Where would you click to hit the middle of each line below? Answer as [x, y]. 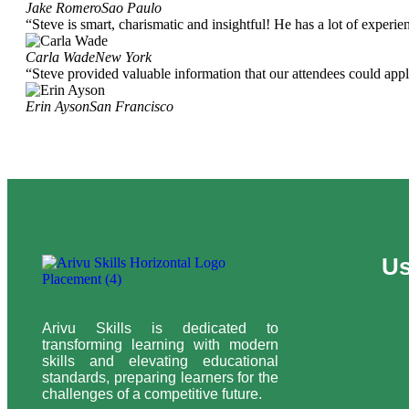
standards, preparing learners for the [161, 377]
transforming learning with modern [161, 344]
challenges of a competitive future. [152, 393]
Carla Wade [60, 57]
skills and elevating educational [161, 361]
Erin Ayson [58, 106]
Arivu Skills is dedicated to [161, 328]
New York [123, 57]
